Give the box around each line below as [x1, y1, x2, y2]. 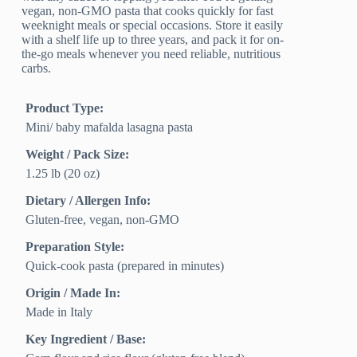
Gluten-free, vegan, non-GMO [25, 213, 180, 227]
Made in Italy [25, 305, 93, 320]
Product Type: [25, 101, 104, 116]
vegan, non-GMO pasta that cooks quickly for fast [22, 4, 274, 18]
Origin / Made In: [25, 286, 121, 300]
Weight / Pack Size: [25, 147, 130, 162]
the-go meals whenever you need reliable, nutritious [22, 47, 281, 61]
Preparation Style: [25, 240, 125, 254]
